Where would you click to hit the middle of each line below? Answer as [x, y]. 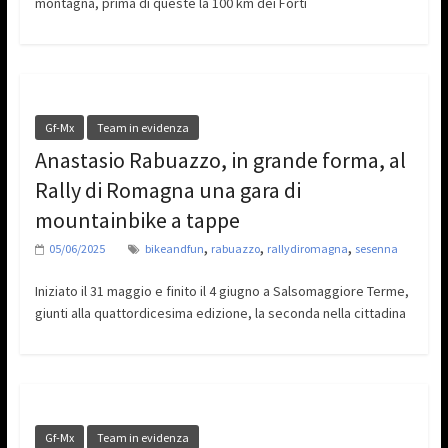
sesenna [376, 249]
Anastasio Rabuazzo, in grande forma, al [220, 160]
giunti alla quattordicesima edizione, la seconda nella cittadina [220, 313]
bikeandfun [174, 249]
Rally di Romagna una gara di [167, 190]
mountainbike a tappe [137, 220]
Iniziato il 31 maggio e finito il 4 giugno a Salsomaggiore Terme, [221, 291]
